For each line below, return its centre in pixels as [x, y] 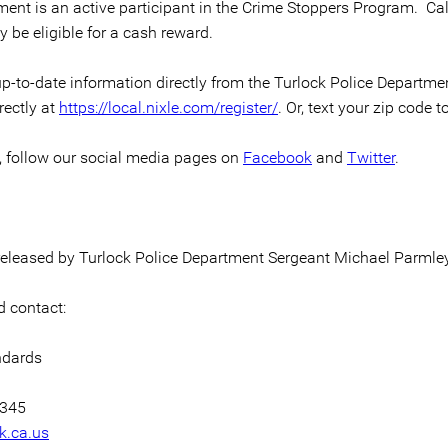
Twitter [371, 157]
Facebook [277, 157]
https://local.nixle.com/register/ [168, 107]
